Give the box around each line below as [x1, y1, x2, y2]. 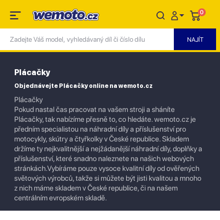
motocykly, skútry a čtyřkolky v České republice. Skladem [14, 135, 189, 143]
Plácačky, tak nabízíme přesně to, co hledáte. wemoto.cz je [14, 115, 196, 124]
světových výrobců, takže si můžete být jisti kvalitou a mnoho [14, 174, 201, 183]
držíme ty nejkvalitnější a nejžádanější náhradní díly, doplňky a [14, 144, 202, 153]
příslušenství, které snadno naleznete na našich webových [14, 154, 194, 163]
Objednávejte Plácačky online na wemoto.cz [14, 82, 153, 89]
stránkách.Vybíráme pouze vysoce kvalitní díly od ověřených [14, 164, 199, 173]
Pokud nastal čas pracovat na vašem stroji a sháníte [14, 105, 175, 114]
